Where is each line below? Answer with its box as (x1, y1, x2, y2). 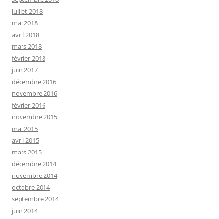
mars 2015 (12, 148, 42, 157)
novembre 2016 (12, 89, 57, 98)
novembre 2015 (12, 112, 57, 122)
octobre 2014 (12, 183, 50, 192)
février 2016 (12, 101, 45, 110)
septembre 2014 (12, 195, 59, 204)
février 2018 (12, 54, 45, 63)
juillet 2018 (12, 7, 43, 16)
